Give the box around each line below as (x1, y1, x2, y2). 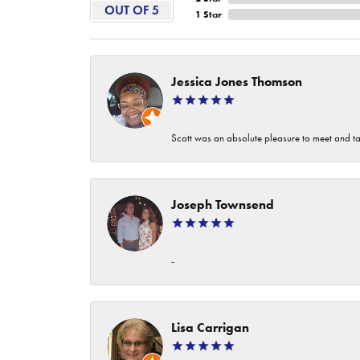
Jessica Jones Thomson (171, 74, 302, 89)
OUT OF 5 (104, 2, 159, 18)
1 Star (195, 8, 222, 20)
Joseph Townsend (171, 197, 274, 212)
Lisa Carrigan (171, 320, 249, 335)
